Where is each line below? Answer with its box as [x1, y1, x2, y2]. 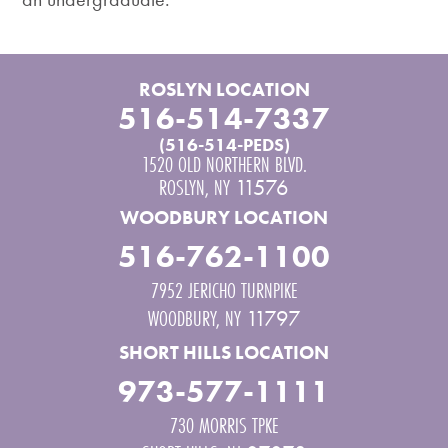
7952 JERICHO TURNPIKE [150, 275, 298, 305]
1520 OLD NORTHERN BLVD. [141, 149, 307, 179]
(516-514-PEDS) [158, 132, 290, 156]
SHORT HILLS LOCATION [119, 339, 329, 365]
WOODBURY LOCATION [120, 204, 328, 230]
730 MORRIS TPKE [169, 410, 279, 440]
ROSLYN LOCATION [138, 76, 310, 102]
